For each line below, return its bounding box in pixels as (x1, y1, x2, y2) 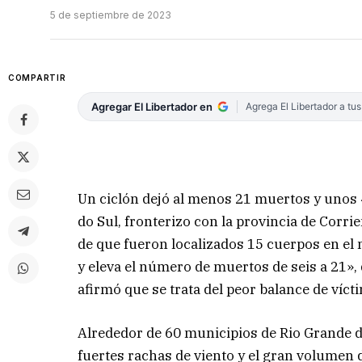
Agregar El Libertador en (91, 100, 213, 114)
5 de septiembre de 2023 (50, 9, 171, 22)
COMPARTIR (8, 73, 66, 83)
